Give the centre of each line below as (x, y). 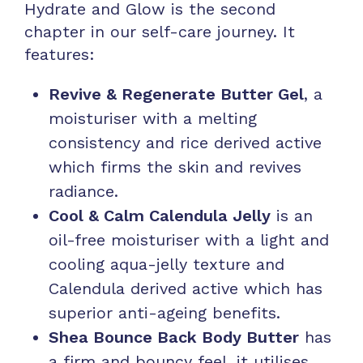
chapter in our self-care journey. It (160, 31)
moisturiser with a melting (153, 118)
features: (60, 54)
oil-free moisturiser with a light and (189, 239)
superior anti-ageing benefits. (164, 312)
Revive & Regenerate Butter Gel (176, 94)
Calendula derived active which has (186, 288)
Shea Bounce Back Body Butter (174, 337)
